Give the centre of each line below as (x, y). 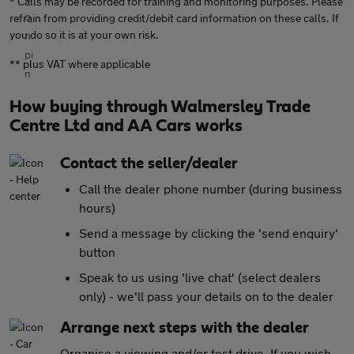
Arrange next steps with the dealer (185, 328)
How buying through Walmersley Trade (160, 107)
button (97, 252)
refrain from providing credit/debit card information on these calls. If (174, 18)
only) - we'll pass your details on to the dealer (206, 296)
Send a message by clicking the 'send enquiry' (209, 233)
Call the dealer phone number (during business (211, 188)
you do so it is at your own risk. (84, 34)
